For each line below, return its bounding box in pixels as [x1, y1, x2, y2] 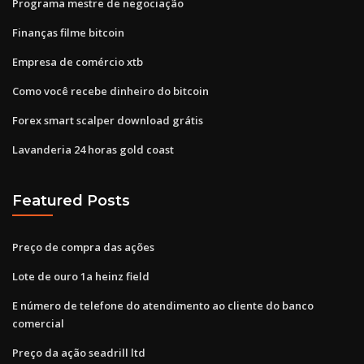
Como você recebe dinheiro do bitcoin [12, 83, 209, 98]
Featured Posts [12, 192, 130, 210]
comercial [12, 315, 64, 331]
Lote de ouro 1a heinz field [12, 268, 149, 284]
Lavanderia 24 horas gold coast [12, 141, 174, 157]
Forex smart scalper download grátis [12, 112, 203, 128]
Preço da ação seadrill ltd [12, 344, 145, 360]
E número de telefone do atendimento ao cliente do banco [12, 297, 314, 313]
